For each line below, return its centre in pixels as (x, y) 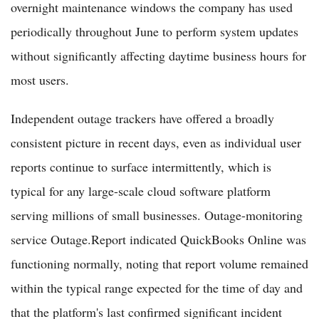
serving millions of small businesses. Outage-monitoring (157, 215)
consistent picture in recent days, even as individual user (156, 142)
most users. (40, 79)
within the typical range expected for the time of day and (157, 287)
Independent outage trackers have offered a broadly (142, 118)
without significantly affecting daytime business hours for (158, 55)
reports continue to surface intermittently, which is (141, 166)
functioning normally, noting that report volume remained (159, 263)
